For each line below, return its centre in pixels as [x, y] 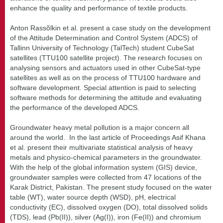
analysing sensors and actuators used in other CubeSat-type [105, 67]
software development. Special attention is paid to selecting [103, 87]
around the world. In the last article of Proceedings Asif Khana [108, 137]
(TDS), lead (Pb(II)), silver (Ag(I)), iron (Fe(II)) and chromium [106, 217]
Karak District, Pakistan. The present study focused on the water [111, 187]
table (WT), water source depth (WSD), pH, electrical [93, 197]
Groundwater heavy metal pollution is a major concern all [100, 127]
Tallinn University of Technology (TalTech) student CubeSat [102, 48]
